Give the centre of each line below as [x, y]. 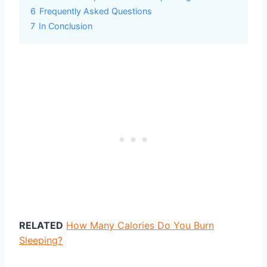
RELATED [41, 225]
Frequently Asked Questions [96, 11]
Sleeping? [41, 240]
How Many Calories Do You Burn [140, 225]
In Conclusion [66, 26]
